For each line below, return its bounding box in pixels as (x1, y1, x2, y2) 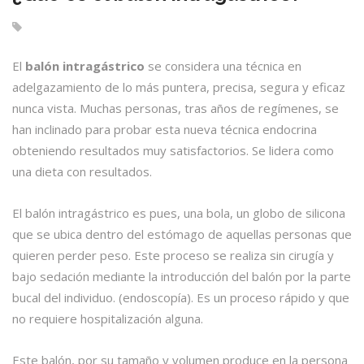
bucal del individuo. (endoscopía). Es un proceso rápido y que (12, 289, 349, 306)
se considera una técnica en (148, 58, 301, 75)
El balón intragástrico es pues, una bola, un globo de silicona (12, 205, 345, 222)
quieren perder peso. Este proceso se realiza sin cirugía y (12, 247, 334, 264)
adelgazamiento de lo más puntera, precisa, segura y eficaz (12, 79, 345, 96)
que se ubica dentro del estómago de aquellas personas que (12, 226, 352, 243)
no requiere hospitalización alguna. (12, 310, 203, 327)
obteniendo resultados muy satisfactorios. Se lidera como (12, 142, 334, 159)
